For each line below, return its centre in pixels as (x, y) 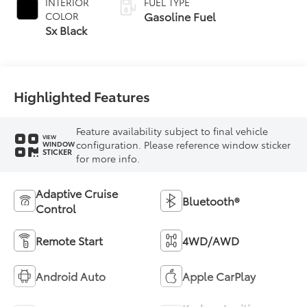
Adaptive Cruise (77, 193)
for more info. (108, 158)
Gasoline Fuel (180, 16)
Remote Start (70, 240)
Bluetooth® (211, 200)
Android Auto (71, 275)
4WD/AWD (211, 240)
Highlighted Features (82, 96)
